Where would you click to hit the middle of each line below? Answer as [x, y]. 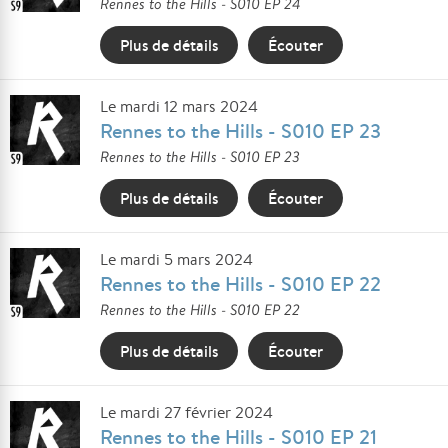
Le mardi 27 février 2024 [186, 412]
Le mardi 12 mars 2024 [179, 106]
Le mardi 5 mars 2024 [176, 259]
